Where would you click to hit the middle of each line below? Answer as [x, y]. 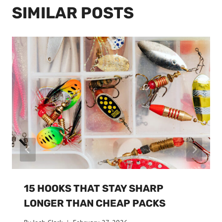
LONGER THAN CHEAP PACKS [95, 203]
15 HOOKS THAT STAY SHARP [94, 188]
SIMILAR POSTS [73, 13]
